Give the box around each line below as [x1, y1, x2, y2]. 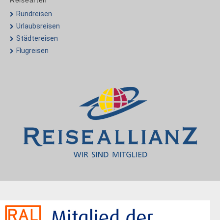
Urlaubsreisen [16, 22, 60, 30]
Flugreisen [16, 47, 49, 55]
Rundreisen [16, 10, 52, 18]
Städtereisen [16, 34, 58, 42]
